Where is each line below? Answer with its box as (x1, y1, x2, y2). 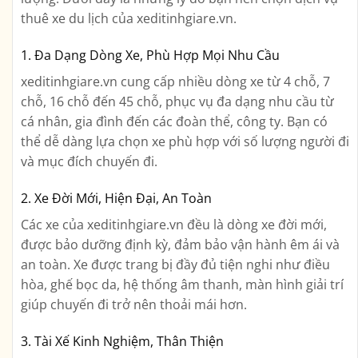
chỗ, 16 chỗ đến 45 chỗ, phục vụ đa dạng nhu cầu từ (21, 93, 334, 111)
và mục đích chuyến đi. (21, 153, 157, 171)
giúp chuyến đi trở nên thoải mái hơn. (21, 295, 247, 313)
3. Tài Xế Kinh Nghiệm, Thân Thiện (21, 332, 224, 350)
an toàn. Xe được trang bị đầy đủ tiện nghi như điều (21, 255, 330, 273)
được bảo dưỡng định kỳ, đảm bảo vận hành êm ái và (21, 235, 340, 253)
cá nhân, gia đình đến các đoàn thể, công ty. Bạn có (21, 113, 328, 131)
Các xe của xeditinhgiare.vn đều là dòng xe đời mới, (21, 215, 327, 233)
